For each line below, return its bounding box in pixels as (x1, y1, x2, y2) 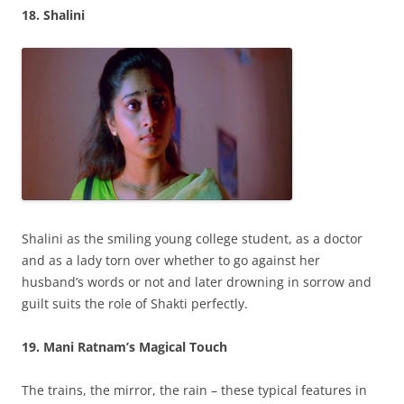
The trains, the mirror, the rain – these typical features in (22, 381, 367, 399)
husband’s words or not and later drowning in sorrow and (22, 273, 372, 290)
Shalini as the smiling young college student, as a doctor (22, 230, 363, 247)
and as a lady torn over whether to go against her (22, 252, 320, 269)
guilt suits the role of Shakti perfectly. (22, 295, 248, 312)
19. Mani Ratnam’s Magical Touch (22, 338, 227, 355)
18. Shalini (22, 6, 85, 23)
